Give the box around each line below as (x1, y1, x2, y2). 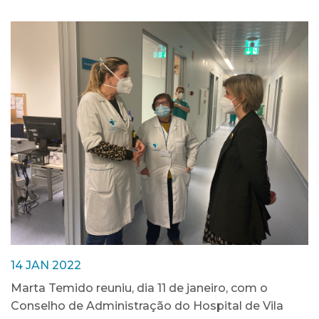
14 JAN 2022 (11, 258, 81, 272)
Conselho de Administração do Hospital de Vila (11, 298, 283, 313)
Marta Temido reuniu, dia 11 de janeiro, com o (11, 281, 268, 295)
